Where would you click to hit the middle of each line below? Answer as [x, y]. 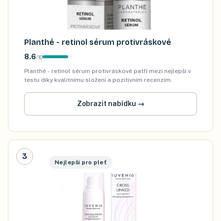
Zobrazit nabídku [106, 103]
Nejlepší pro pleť [81, 162]
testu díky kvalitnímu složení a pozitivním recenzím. [98, 80]
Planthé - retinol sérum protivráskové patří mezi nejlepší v [108, 71]
